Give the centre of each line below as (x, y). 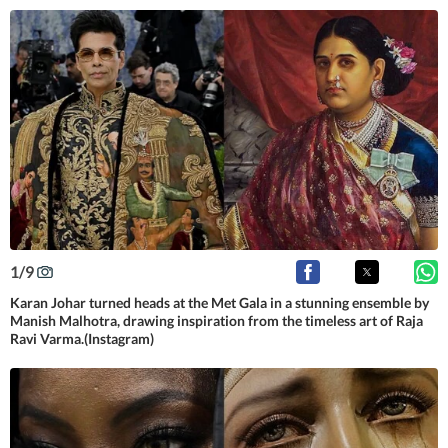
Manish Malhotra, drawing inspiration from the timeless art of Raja (216, 320)
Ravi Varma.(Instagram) (82, 338)
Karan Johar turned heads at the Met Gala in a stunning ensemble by (219, 302)
